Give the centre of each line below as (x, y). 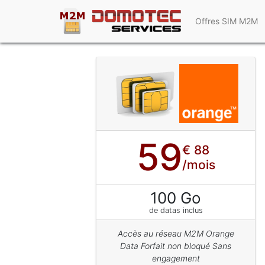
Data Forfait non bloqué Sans (176, 246)
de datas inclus (176, 210)
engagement (176, 258)
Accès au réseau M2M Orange (176, 234)
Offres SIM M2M (226, 21)
